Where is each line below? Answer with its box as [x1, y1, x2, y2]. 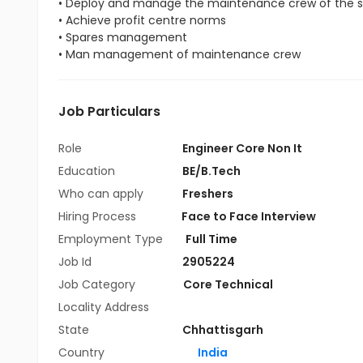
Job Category [58, 276, 139, 293]
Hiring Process [58, 208, 139, 224]
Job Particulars [58, 102, 160, 121]
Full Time [186, 231, 237, 247]
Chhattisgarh [182, 322, 263, 338]
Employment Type [58, 231, 163, 247]
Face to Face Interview [181, 208, 316, 224]
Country [58, 344, 105, 361]
